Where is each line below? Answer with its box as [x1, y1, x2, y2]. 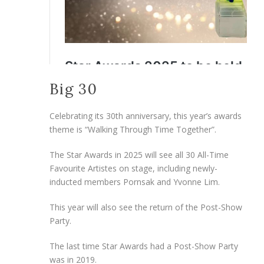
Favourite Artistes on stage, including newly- [49, 162, 217, 174]
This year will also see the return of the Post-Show [49, 201, 242, 213]
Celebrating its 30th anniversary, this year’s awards [49, 110, 242, 121]
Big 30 [49, 79, 97, 98]
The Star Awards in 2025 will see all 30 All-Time [49, 148, 229, 160]
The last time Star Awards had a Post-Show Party [49, 240, 238, 252]
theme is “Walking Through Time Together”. [49, 123, 216, 135]
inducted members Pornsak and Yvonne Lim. [49, 176, 220, 187]
